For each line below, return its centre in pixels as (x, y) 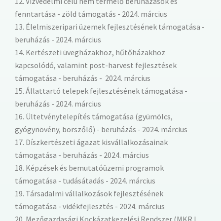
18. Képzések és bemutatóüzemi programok (89, 167)
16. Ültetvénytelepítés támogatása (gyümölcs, (94, 116)
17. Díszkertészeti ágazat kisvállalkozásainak (91, 142)
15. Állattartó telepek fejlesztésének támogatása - (101, 91)
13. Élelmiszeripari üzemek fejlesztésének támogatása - (110, 26)
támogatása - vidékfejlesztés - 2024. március (90, 206)
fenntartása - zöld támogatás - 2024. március (91, 14)
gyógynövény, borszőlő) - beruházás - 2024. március (101, 129)
